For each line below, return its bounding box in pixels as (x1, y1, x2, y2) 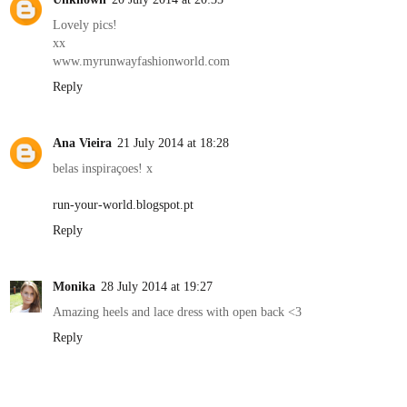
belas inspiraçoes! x (53, 160, 153, 175)
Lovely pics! (53, 16, 117, 32)
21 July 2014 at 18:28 (117, 134, 229, 150)
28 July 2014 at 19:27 (101, 278, 213, 293)
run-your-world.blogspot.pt (53, 196, 194, 212)
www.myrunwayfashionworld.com (53, 53, 230, 68)
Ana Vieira (53, 134, 112, 150)
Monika (53, 278, 95, 293)
